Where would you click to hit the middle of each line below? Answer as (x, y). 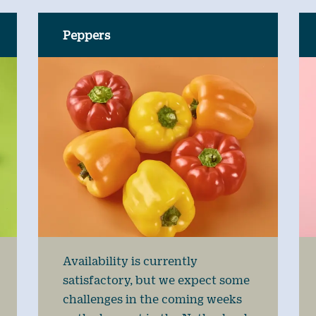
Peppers (86, 35)
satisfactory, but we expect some (156, 279)
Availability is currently (130, 260)
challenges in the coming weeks (152, 298)
